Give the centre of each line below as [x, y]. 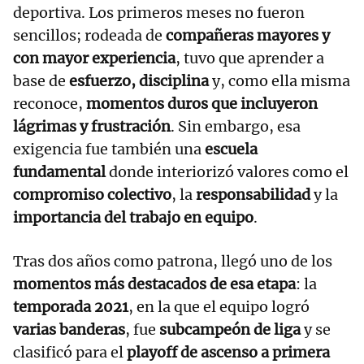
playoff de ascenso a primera [228, 353]
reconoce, [50, 104]
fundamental [59, 172]
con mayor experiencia [94, 58]
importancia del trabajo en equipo [133, 218]
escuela [231, 149]
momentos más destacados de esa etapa [154, 284]
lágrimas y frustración [92, 127]
